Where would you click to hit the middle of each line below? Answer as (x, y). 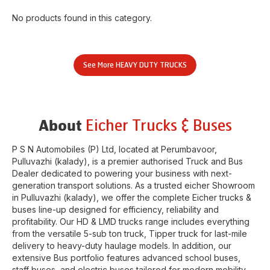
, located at (137, 149)
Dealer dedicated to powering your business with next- (122, 173)
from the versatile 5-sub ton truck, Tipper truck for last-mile (130, 234)
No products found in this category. (82, 18)
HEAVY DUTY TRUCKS (151, 65)
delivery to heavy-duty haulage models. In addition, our (122, 246)
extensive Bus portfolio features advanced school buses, (126, 258)
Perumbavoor (188, 149)
